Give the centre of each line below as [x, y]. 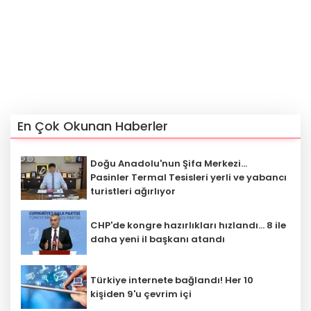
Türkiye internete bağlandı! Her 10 [172, 280]
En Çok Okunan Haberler [93, 126]
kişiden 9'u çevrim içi [141, 294]
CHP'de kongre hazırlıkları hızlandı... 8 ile [188, 225]
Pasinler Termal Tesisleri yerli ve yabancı [188, 178]
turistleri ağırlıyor [133, 192]
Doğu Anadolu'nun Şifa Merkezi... [169, 164]
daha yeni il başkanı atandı [158, 239]
